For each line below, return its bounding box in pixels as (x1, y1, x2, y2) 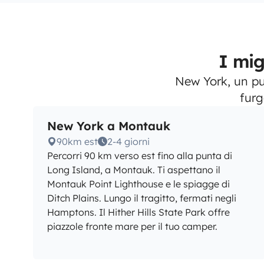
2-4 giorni (107, 136, 150, 147)
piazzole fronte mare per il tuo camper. (47, 220, 217, 232)
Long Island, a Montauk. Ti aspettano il (47, 164, 220, 176)
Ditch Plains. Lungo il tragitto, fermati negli (47, 192, 236, 204)
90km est (57, 136, 98, 147)
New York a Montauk (47, 118, 170, 133)
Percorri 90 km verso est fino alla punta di (47, 150, 232, 161)
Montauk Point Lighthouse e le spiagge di (47, 178, 230, 190)
